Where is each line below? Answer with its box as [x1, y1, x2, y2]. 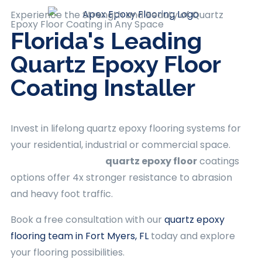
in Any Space [105, 18, 164, 31]
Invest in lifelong [11, 122, 87, 135]
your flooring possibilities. [11, 246, 125, 259]
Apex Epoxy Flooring [11, 154, 103, 168]
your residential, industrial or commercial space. [11, 138, 230, 151]
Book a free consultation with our [11, 213, 164, 226]
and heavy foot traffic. [11, 187, 115, 201]
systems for [184, 122, 241, 135]
